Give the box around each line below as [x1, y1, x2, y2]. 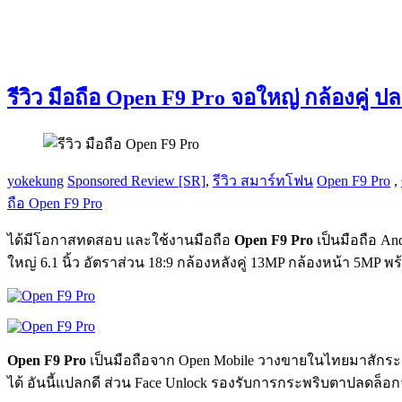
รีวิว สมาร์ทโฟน [213, 172, 313, 188]
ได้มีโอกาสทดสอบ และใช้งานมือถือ [7, 232, 231, 248]
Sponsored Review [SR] [67, 172, 205, 188]
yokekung [7, 172, 64, 188]
